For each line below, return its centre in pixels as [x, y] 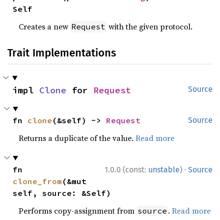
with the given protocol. [150, 27]
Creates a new [45, 27]
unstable [164, 170]
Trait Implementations [62, 53]
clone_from [38, 181]
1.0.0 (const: [126, 170]
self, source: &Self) [62, 193]
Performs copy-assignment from [78, 211]
